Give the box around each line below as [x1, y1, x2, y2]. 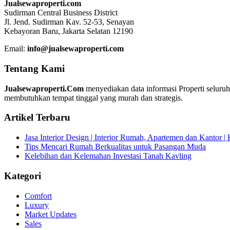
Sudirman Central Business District [4, 8, 118, 17]
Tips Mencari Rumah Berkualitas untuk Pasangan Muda [25, 142, 206, 151]
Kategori [4, 170, 41, 181]
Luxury [25, 200, 49, 209]
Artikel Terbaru [4, 112, 70, 123]
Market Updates [25, 209, 76, 219]
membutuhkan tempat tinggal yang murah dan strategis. [4, 93, 183, 102]
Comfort [25, 191, 52, 200]
